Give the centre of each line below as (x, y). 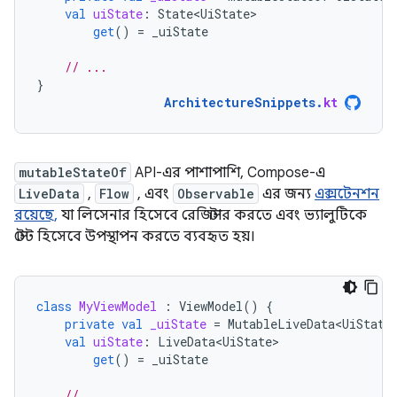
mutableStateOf (73, 172)
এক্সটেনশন (347, 194)
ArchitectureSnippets (240, 102)
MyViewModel (118, 306)
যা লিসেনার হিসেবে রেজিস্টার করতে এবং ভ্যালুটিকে (212, 215)
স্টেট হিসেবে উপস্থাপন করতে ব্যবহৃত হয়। (135, 236)
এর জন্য (287, 194)
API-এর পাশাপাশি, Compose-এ (228, 172)
